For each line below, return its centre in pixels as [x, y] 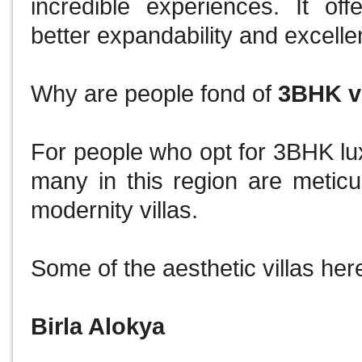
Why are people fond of [155, 94]
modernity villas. [118, 210]
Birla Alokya [101, 327]
